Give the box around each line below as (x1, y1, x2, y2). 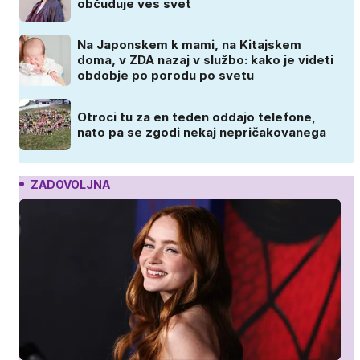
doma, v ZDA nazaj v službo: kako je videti (77, 52, 333, 68)
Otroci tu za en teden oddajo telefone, (77, 108, 316, 125)
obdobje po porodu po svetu (77, 67, 254, 84)
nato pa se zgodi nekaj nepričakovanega (77, 124, 326, 140)
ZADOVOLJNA (31, 177, 110, 191)
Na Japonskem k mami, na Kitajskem (77, 37, 301, 53)
